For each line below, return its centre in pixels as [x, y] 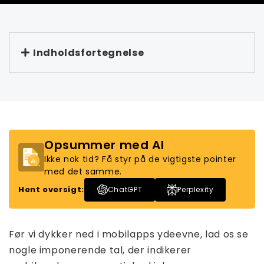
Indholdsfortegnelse [89, 53]
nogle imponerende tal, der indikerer [100, 250]
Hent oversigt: [51, 189]
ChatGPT [125, 189]
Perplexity [196, 189]
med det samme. [83, 171]
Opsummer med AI [104, 145]
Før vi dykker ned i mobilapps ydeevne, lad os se [129, 234]
